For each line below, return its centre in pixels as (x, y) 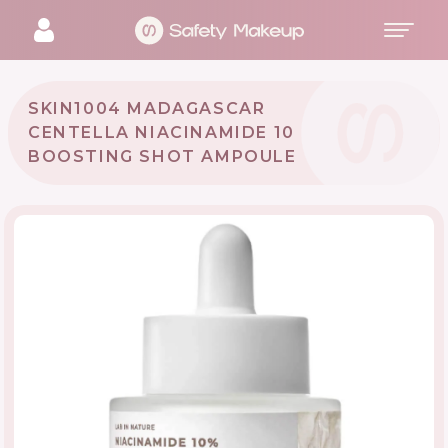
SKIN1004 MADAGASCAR (147, 108)
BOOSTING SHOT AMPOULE (162, 156)
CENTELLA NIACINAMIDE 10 (161, 132)
